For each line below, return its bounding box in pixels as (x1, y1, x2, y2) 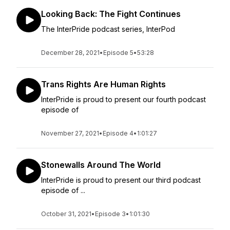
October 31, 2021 (41, 210, 91, 218)
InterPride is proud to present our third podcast (41, 176, 201, 184)
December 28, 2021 (41, 49, 100, 56)
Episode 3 (95, 210, 126, 218)
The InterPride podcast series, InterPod (41, 25, 175, 33)
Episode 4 (103, 129, 133, 137)
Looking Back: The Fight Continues (41, 9, 181, 19)
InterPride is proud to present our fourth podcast (41, 95, 206, 104)
